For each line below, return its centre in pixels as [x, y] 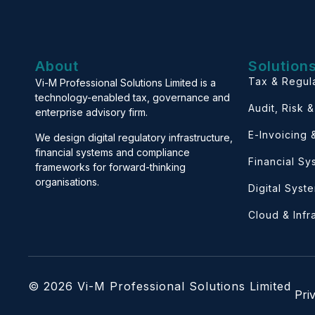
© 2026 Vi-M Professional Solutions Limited [160, 287]
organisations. [67, 181]
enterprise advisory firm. [91, 112]
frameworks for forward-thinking [110, 167]
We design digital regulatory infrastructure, [134, 137]
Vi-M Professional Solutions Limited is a [126, 83]
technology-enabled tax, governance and [133, 98]
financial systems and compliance [112, 152]
